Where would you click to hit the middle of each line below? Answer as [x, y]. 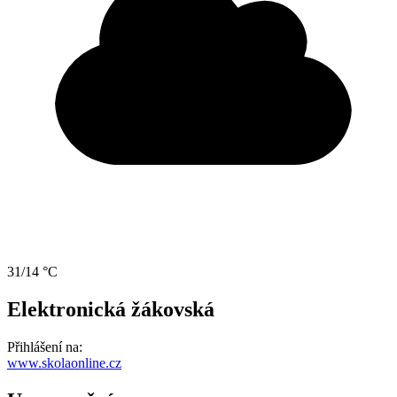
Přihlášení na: [45, 347]
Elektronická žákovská [111, 310]
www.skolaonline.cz [64, 363]
